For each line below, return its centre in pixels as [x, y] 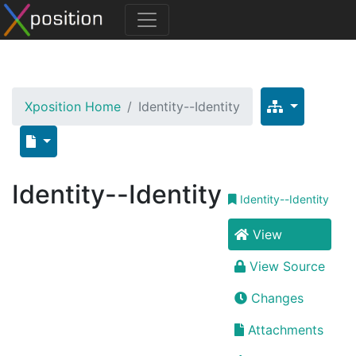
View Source [287, 266]
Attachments [286, 330]
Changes [277, 298]
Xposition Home [73, 106]
